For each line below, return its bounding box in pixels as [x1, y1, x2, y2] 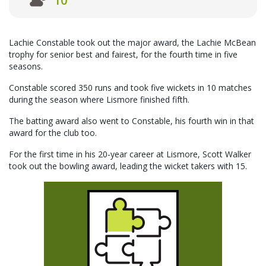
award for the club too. [9, 127, 97, 139]
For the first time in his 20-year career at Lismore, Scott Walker [9, 148, 251, 160]
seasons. [9, 61, 43, 72]
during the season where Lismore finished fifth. [9, 94, 189, 106]
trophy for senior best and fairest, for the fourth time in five [9, 49, 237, 61]
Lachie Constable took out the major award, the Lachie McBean [9, 37, 256, 49]
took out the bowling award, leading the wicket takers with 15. [9, 160, 247, 172]
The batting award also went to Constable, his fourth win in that [9, 115, 254, 127]
